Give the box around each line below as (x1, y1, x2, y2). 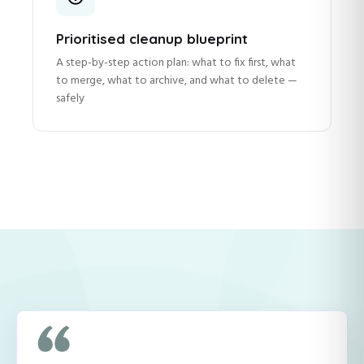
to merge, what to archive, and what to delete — (56, 71, 297, 91)
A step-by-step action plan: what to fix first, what (56, 54, 296, 73)
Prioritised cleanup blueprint (56, 30, 248, 48)
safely (56, 89, 84, 109)
